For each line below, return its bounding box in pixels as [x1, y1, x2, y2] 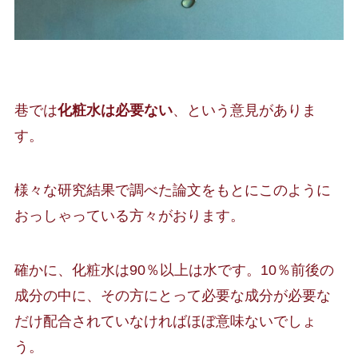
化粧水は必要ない [57, 102, 173, 119]
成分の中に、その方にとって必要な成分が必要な [14, 287, 331, 304]
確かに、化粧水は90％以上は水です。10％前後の [14, 261, 334, 278]
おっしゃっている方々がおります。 [14, 207, 245, 224]
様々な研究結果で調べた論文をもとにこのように [14, 181, 331, 198]
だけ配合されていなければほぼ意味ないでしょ [14, 312, 316, 329]
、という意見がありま [172, 102, 316, 119]
